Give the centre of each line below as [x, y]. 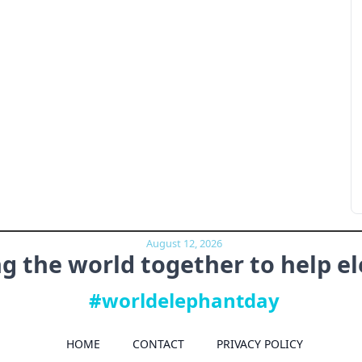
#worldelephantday [185, 300]
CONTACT [158, 344]
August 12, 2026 [185, 244]
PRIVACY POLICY [259, 344]
